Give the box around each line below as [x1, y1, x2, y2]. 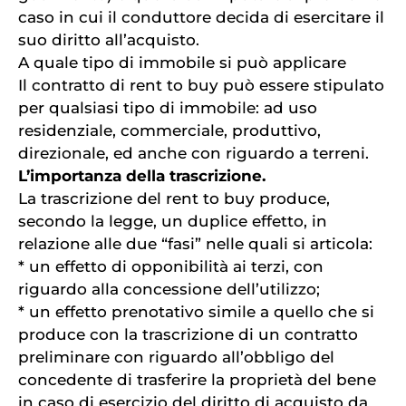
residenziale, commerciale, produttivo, [18, 121, 321, 140]
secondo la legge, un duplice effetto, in [18, 211, 327, 230]
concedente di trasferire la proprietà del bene [18, 370, 376, 389]
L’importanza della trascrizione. [18, 166, 266, 185]
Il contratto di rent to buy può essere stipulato [18, 75, 384, 94]
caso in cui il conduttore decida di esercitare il [18, 7, 384, 26]
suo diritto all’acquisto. [18, 30, 199, 49]
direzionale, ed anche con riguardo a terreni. [18, 143, 369, 162]
